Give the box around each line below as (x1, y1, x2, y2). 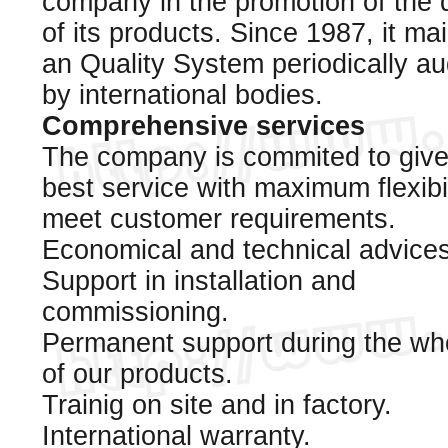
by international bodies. (42, 80, 323, 110)
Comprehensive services (42, 111, 365, 141)
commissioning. (42, 297, 229, 327)
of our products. (42, 359, 233, 389)
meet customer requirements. (42, 204, 396, 234)
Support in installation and (42, 266, 356, 296)
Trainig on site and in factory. (42, 390, 392, 420)
